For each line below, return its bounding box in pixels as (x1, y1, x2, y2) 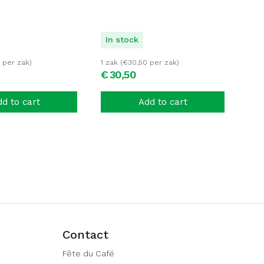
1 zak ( (101, 58, 123, 67)
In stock (105, 34, 138, 44)
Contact (62, 227, 108, 242)
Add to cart (138, 96, 187, 107)
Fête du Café (62, 249, 114, 258)
